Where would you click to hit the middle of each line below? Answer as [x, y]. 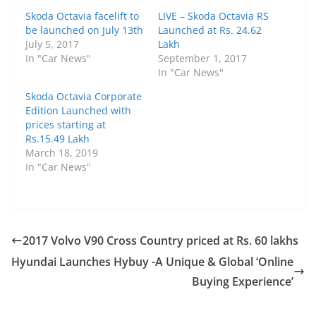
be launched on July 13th [84, 30]
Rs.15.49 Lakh [57, 138]
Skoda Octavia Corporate [84, 96]
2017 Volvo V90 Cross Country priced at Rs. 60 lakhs [160, 240]
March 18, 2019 [62, 152]
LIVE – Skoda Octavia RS [213, 16]
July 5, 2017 [52, 44]
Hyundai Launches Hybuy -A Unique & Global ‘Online [152, 261]
